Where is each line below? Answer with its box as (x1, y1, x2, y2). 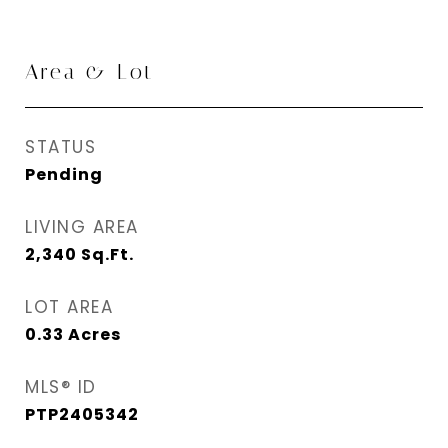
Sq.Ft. (81, 243, 134, 266)
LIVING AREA (25, 215, 139, 239)
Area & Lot (25, 60, 155, 84)
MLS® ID (25, 375, 97, 399)
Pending (25, 163, 103, 186)
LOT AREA (25, 295, 113, 319)
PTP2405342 (25, 403, 139, 426)
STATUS (25, 135, 96, 159)
